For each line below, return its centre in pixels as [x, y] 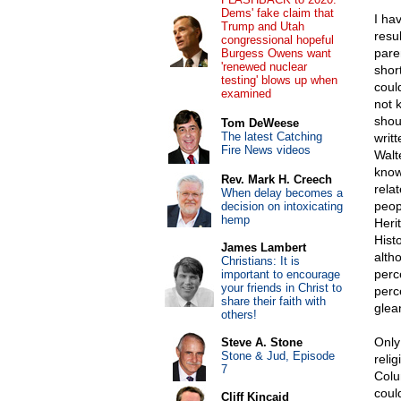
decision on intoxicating [282, 206]
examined [246, 94]
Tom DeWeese [260, 123]
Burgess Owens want [276, 53]
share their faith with [273, 301]
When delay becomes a [282, 193]
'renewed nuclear [264, 67]
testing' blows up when [279, 80]
